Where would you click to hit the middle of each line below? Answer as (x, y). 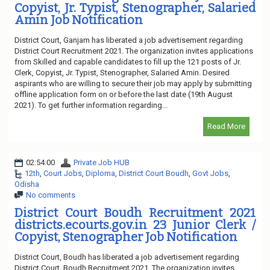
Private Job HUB (102, 162)
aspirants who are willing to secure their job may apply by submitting (133, 83)
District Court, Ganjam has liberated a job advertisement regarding (129, 40)
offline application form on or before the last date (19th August (124, 94)
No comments (51, 195)
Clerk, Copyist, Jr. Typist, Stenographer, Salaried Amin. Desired (122, 72)
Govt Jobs (210, 173)
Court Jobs (63, 173)
